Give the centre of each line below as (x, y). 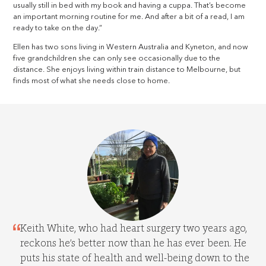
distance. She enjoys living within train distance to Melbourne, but (127, 70)
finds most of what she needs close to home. (92, 81)
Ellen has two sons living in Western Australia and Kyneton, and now (131, 47)
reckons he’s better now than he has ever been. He (134, 243)
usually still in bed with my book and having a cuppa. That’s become (130, 6)
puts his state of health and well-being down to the (135, 258)
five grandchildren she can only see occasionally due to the (117, 59)
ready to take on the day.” (58, 28)
